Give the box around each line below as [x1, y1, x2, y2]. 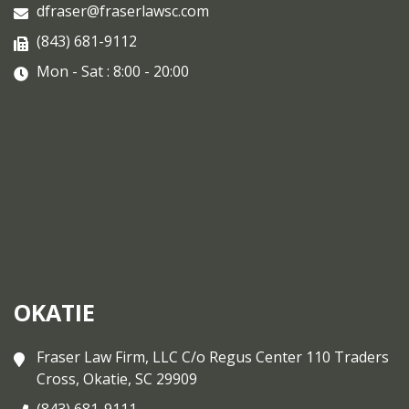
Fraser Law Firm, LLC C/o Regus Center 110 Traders [37, 346, 389, 367]
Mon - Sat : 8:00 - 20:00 [37, 60, 189, 81]
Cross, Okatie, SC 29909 [37, 368, 197, 389]
